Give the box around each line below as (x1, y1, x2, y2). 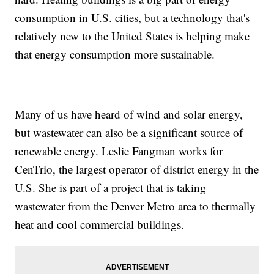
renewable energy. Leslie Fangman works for (15, 143, 223, 158)
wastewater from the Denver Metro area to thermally (15, 198, 256, 213)
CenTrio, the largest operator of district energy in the (15, 161, 259, 177)
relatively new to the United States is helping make (15, 28, 250, 43)
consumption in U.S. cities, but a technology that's (15, 9, 250, 25)
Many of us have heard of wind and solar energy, (15, 106, 243, 122)
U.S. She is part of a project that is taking (15, 179, 207, 195)
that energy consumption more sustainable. (15, 46, 215, 62)
